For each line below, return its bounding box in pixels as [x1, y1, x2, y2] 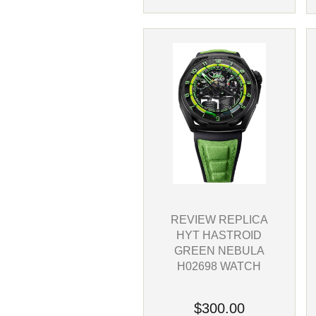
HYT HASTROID [176, 228, 262, 241]
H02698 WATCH [177, 259, 262, 272]
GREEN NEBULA [174, 243, 265, 257]
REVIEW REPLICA [170, 212, 268, 226]
